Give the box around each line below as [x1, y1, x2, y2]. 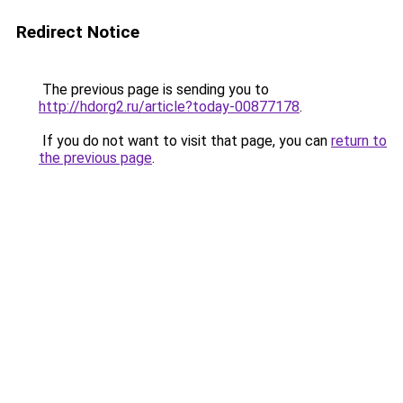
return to [331, 132, 387, 149]
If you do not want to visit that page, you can [39, 132, 331, 149]
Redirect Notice [16, 22, 139, 42]
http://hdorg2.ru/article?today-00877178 [39, 98, 300, 115]
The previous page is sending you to [39, 81, 269, 98]
